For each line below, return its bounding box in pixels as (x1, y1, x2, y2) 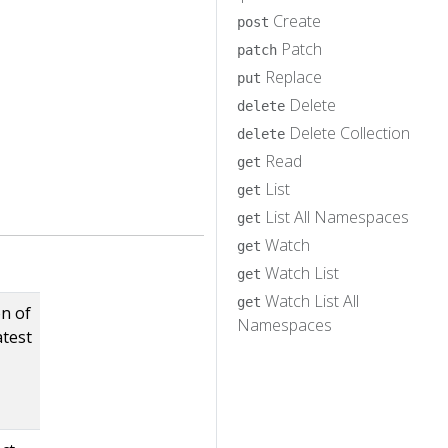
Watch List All (261, 289, 359, 312)
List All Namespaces (261, 205, 409, 228)
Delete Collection (285, 121, 410, 144)
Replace (261, 65, 322, 88)
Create (269, 9, 321, 32)
